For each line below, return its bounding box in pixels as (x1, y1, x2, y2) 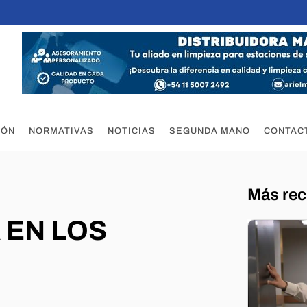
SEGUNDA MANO (169, 126, 250, 136)
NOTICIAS (107, 126, 156, 136)
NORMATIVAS (28, 126, 94, 136)
